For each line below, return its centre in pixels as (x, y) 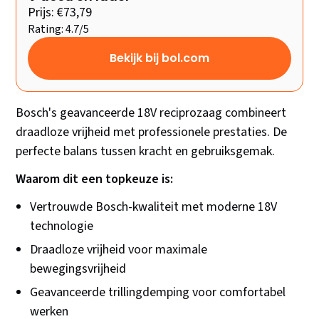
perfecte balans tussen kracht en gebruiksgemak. (146, 152)
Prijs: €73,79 (60, 13)
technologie (62, 226)
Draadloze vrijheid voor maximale (119, 250)
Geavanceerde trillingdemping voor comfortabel (158, 293)
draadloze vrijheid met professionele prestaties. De (152, 132)
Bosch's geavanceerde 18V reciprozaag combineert (151, 113)
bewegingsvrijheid (78, 269)
